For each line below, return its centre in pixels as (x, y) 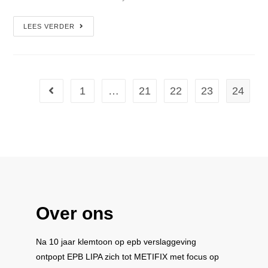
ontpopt (51, 257)
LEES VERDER (49, 27)
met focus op (194, 257)
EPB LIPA (86, 257)
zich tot (119, 257)
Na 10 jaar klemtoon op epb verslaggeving (116, 242)
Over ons (75, 214)
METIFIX (152, 257)
